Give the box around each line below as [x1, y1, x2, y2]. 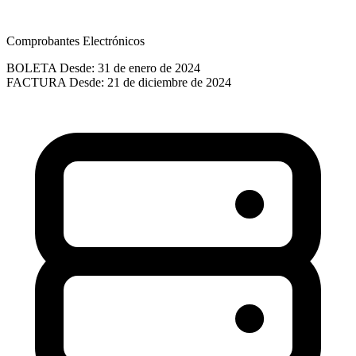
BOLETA [6, 60, 56, 75]
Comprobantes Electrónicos [6, 33, 145, 48]
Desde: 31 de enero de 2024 [60, 60, 200, 75]
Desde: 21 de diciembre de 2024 [69, 75, 231, 89]
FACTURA [6, 75, 66, 89]
